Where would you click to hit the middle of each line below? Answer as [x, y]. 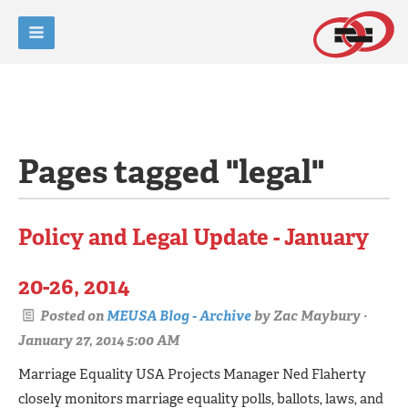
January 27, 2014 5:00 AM [99, 340]
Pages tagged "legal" [171, 172]
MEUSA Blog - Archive [179, 316]
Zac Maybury [317, 316]
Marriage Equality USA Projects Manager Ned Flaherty [192, 374]
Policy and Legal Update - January [194, 237]
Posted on [72, 316]
